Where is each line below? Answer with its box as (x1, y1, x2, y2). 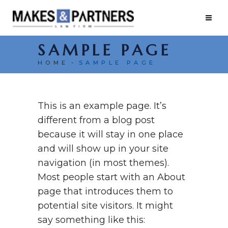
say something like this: (38, 214, 145, 225)
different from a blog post (38, 115, 155, 126)
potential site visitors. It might (38, 200, 173, 211)
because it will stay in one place (38, 129, 183, 140)
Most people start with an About (38, 172, 185, 183)
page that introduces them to (38, 186, 173, 197)
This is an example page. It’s (38, 100, 166, 111)
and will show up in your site (38, 143, 168, 154)
